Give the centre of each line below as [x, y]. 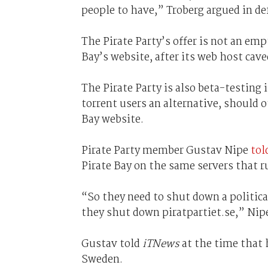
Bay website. [113, 119]
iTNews [161, 244]
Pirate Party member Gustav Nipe [166, 150]
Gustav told [112, 244]
